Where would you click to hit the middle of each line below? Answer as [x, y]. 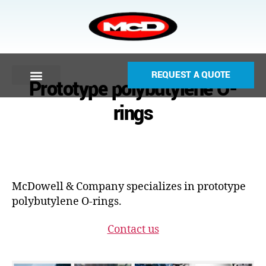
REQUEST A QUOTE [191, 75]
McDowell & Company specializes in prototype [129, 186]
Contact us [133, 229]
